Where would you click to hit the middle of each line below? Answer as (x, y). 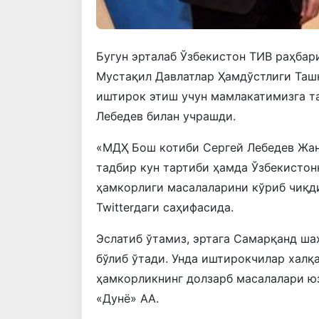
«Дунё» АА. (127, 298)
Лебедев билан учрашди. (166, 116)
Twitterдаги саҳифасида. (165, 207)
